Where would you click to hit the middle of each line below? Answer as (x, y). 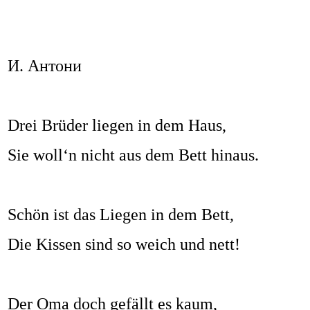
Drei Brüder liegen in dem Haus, (117, 126)
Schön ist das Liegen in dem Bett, (121, 215)
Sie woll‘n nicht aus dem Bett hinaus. (133, 155)
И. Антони (45, 66)
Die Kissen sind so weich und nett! (124, 245)
